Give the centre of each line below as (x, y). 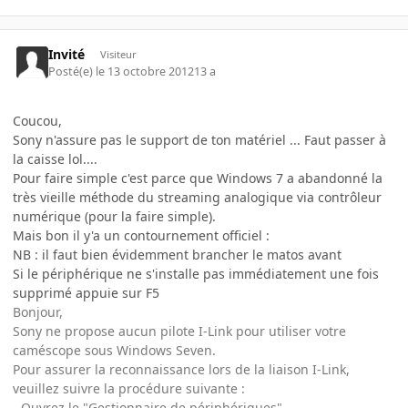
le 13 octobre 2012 (145, 71)
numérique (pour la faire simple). (114, 216)
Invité (67, 55)
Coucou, (37, 120)
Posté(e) (72, 71)
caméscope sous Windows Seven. (114, 350)
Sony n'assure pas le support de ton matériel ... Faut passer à (199, 139)
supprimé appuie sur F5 (86, 292)
